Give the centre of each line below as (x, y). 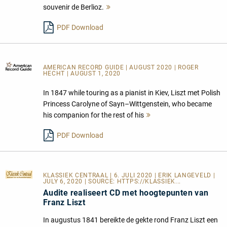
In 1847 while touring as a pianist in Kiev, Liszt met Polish (131, 92)
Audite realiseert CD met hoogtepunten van (126, 193)
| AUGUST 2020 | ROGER (162, 67)
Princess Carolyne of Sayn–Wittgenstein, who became (127, 104)
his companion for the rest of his (93, 115)
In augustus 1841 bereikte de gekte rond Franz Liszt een (130, 220)
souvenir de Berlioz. (73, 7)
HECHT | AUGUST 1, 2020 (82, 73)
